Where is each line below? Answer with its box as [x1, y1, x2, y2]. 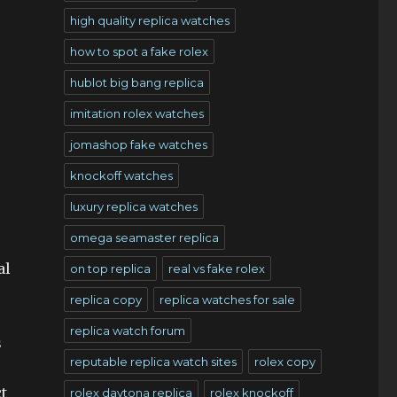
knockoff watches [69, 168, 173, 183]
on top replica [69, 261, 151, 276]
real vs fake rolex [167, 261, 265, 276]
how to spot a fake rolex [69, 44, 208, 58]
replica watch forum [69, 323, 185, 338]
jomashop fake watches [69, 137, 207, 152]
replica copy [69, 292, 142, 307]
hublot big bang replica [69, 75, 204, 90]
